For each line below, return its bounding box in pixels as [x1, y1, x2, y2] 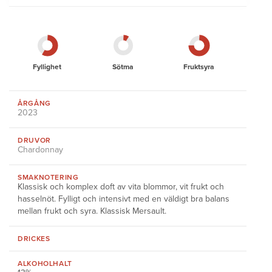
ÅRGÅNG [18, 99, 51, 107]
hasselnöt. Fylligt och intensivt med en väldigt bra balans [18, 194, 229, 204]
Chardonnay [18, 144, 63, 155]
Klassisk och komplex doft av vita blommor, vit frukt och [18, 182, 224, 192]
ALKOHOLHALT [18, 259, 72, 268]
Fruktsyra [183, 63, 215, 71]
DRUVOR [18, 136, 51, 144]
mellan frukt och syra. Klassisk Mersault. [18, 206, 166, 216]
